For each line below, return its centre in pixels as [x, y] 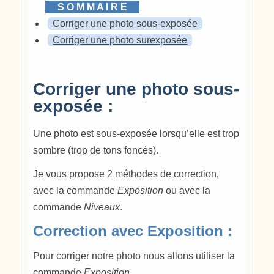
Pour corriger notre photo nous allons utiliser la [134, 256]
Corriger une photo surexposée [120, 40]
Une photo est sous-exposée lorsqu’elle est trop [136, 134]
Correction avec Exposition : [133, 231]
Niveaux [102, 207]
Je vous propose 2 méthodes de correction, [126, 174]
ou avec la [187, 191]
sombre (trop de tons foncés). [96, 150]
